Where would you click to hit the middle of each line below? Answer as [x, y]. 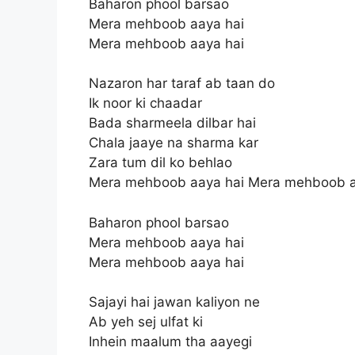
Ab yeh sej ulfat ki [146, 322]
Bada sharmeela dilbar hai [172, 123]
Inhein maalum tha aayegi [170, 342]
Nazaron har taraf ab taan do [182, 83]
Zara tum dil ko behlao [160, 162]
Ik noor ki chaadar [145, 103]
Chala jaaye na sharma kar [174, 143]
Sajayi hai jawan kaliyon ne [174, 302]
